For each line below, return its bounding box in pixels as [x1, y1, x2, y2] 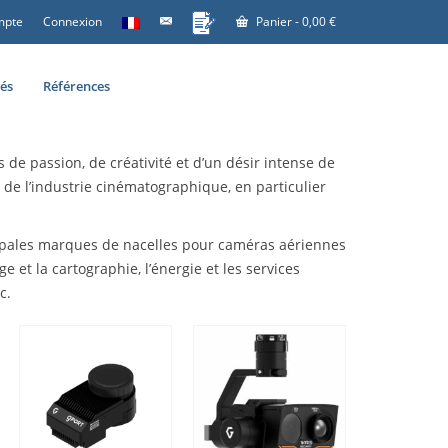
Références [43, 77, 110, 96]
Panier [253, 13, 295, 30]
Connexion [43, 13, 102, 30]
